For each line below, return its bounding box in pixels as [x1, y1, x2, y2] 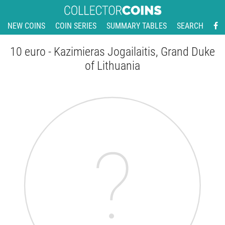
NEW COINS [7, 21, 45, 31]
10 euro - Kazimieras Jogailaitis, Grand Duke [10, 45, 215, 59]
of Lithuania [85, 59, 140, 73]
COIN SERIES [55, 21, 96, 31]
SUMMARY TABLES [106, 21, 167, 31]
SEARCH [176, 21, 203, 31]
